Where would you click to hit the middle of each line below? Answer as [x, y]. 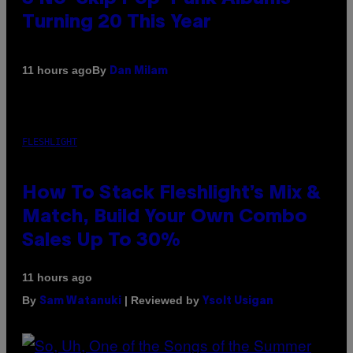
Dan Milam [139, 71]
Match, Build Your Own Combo [165, 217]
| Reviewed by [162, 300]
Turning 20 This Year [117, 22]
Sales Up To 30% [101, 241]
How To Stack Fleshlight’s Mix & [171, 193]
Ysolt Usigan [238, 301]
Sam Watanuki [80, 301]
